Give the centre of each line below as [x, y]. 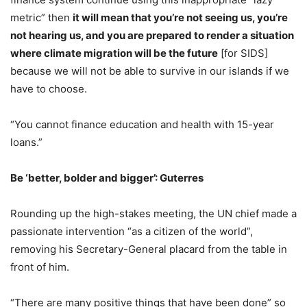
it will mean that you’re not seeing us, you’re [180, 17]
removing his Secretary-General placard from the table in [149, 249]
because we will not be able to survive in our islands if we [150, 71]
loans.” [26, 142]
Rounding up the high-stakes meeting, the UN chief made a [153, 213]
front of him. [40, 267]
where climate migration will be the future [114, 53]
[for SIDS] [243, 53]
